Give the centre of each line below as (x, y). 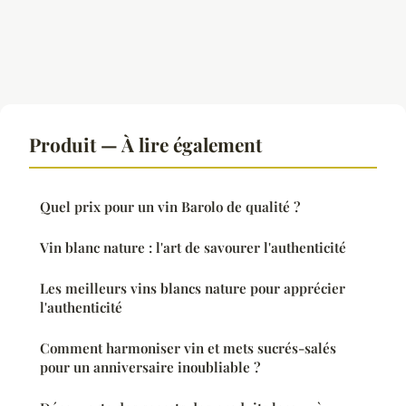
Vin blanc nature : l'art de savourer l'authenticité (193, 247)
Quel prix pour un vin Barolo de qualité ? (170, 206)
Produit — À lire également (145, 144)
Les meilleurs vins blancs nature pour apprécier (193, 288)
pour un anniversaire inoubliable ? (150, 367)
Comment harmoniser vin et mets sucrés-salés (188, 348)
